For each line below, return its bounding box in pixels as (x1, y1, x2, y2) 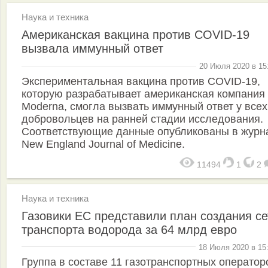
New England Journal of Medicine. (22, 138, 185, 150)
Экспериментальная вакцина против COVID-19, (22, 75, 260, 87)
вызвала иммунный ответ (22, 42, 163, 56)
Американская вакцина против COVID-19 (22, 28, 249, 42)
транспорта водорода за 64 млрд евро (22, 223, 237, 236)
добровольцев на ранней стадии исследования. (22, 112, 263, 125)
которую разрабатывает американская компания (22, 87, 265, 100)
